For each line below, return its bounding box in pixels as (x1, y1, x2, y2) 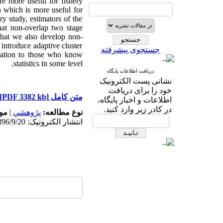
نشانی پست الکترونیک (99, 77, 172, 85)
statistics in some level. (13, 59, 83, 68)
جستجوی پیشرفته (101, 45, 160, 54)
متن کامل (48, 93, 83, 101)
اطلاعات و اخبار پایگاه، (97, 96, 172, 104)
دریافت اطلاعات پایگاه (107, 68, 154, 74)
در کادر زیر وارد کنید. (103, 105, 172, 113)
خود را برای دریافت (108, 86, 172, 95)
